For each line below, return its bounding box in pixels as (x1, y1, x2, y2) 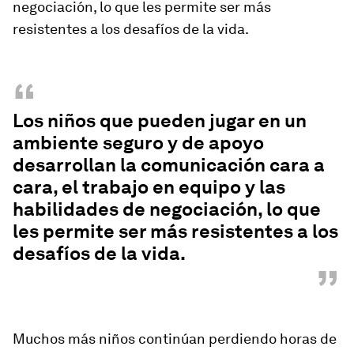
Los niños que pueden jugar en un (13, 109, 307, 133)
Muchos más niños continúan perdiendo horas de (13, 330, 337, 348)
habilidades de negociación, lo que (13, 198, 321, 221)
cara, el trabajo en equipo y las (13, 175, 285, 199)
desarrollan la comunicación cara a (13, 153, 325, 177)
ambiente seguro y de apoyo (13, 131, 264, 155)
